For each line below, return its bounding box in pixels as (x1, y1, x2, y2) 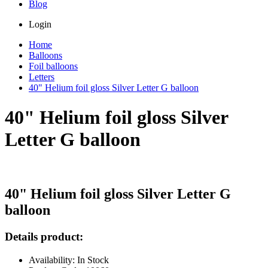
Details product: (5, 230, 83, 243)
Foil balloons (29, 61, 78, 72)
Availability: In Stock (29, 254, 109, 265)
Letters (29, 72, 54, 83)
